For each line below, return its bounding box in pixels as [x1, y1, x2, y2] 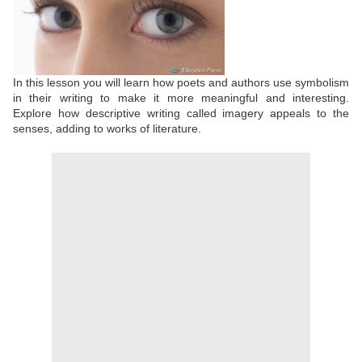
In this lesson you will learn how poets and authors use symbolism [13, 75, 349, 89]
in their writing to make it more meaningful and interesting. [13, 90, 349, 104]
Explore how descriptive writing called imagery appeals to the [13, 106, 349, 120]
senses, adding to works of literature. [13, 121, 201, 135]
